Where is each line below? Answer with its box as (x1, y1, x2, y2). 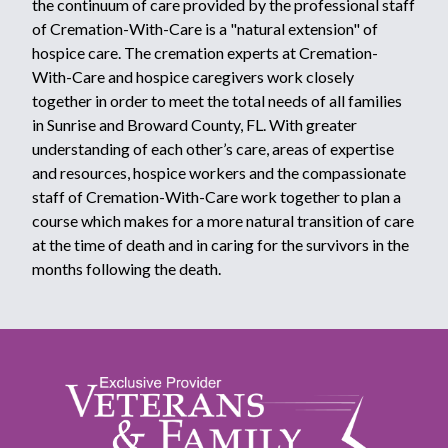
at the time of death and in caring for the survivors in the (32, 234, 409, 254)
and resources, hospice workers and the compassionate (32, 162, 406, 182)
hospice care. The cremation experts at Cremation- (32, 42, 378, 62)
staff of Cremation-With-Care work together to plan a (32, 186, 401, 206)
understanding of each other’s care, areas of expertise (32, 138, 394, 158)
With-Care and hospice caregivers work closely (32, 66, 354, 86)
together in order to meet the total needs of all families (32, 90, 402, 110)
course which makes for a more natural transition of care (32, 210, 414, 230)
